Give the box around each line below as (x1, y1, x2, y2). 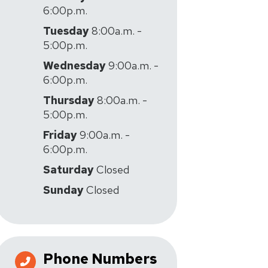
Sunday (43, 183, 84, 197)
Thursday (43, 93, 95, 107)
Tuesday (43, 24, 89, 38)
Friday (43, 128, 77, 142)
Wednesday (43, 59, 106, 72)
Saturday (43, 163, 94, 176)
